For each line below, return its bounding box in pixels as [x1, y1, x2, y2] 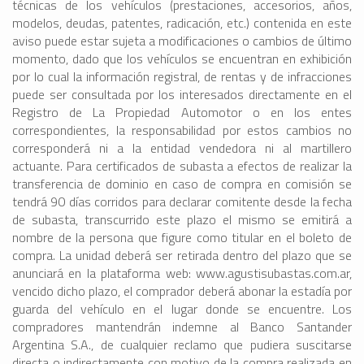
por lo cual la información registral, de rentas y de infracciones [12, 67, 352, 87]
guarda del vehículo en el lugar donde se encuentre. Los [12, 299, 352, 319]
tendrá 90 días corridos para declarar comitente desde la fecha [12, 192, 352, 212]
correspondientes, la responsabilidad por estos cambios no [12, 120, 352, 141]
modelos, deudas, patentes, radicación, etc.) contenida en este [12, 13, 352, 33]
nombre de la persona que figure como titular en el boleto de [12, 227, 352, 248]
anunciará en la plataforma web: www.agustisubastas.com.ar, [12, 263, 352, 284]
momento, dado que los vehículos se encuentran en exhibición [12, 49, 352, 69]
